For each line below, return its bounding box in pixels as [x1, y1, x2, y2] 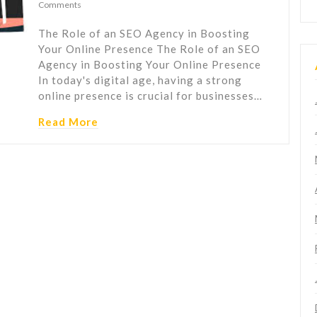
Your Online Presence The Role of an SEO [38, 42, 260, 56]
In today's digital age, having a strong [38, 74, 242, 87]
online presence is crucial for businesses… [38, 89, 263, 103]
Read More [38, 115, 98, 129]
